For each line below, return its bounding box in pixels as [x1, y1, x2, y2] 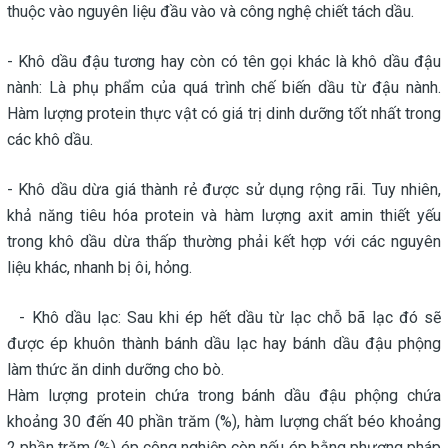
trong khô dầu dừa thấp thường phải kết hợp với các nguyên [7, 231, 441, 251]
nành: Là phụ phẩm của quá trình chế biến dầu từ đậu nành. [7, 77, 441, 97]
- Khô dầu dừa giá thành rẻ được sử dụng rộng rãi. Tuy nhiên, [7, 179, 441, 199]
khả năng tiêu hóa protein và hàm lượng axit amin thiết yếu [7, 205, 441, 225]
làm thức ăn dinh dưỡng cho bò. [7, 359, 224, 379]
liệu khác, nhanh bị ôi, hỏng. [7, 257, 192, 277]
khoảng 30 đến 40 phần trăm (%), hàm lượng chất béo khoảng [7, 411, 441, 431]
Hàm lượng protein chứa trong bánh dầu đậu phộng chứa [7, 385, 441, 405]
